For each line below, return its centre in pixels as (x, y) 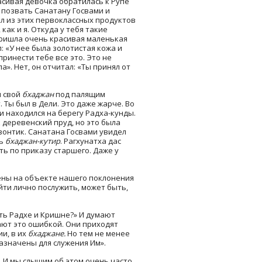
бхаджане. (47, 233)
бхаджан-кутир (33, 141)
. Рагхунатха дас (91, 141)
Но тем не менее (98, 233)
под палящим (80, 94)
